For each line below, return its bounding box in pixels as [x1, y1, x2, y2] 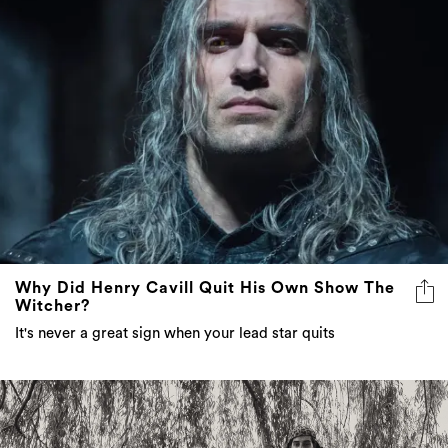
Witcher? [15, 298, 90, 315]
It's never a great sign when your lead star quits [15, 326, 335, 342]
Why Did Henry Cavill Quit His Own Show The [15, 280, 395, 297]
